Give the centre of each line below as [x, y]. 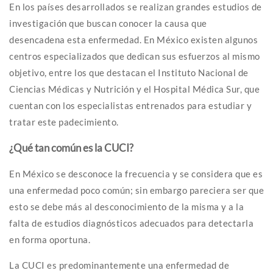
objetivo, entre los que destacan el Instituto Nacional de [129, 72]
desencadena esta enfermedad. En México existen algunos [133, 39]
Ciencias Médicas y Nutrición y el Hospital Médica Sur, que [134, 89]
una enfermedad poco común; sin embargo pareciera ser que [136, 190]
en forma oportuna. [51, 239]
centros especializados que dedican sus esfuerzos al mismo [135, 56]
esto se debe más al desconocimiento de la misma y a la [126, 206]
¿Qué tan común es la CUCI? [71, 147]
